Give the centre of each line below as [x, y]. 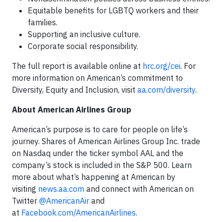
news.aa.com [61, 189]
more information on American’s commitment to [97, 78]
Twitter [26, 201]
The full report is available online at [77, 66]
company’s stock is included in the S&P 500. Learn [102, 165]
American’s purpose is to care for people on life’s [100, 130]
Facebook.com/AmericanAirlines [79, 213]
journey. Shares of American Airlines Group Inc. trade [106, 141]
